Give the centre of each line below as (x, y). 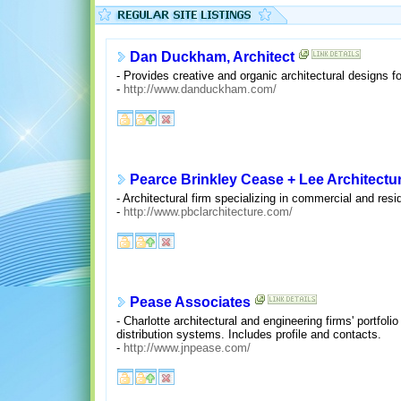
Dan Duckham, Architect (212, 57)
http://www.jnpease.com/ (187, 347)
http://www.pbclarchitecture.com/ (208, 211)
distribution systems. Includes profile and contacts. (248, 334)
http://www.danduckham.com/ (200, 89)
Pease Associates (190, 303)
